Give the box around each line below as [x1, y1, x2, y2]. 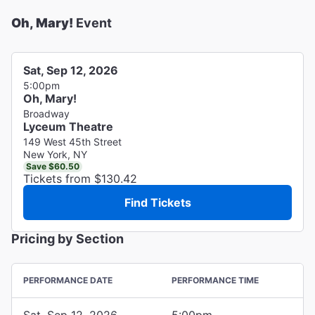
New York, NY [23, 148, 87, 160]
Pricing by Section [11, 231, 124, 246]
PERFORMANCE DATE [23, 274, 112, 285]
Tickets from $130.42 [23, 171, 137, 186]
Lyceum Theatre [23, 119, 113, 134]
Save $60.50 [26, 160, 79, 172]
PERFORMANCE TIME [172, 274, 259, 285]
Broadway [23, 107, 70, 120]
